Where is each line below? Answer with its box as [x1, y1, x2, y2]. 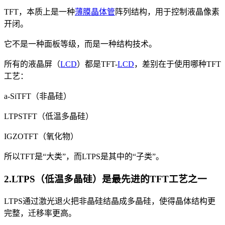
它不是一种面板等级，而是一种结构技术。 [4, 40, 157, 49]
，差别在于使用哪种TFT [134, 60, 221, 69]
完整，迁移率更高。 [4, 208, 76, 217]
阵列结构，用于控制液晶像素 [115, 8, 219, 17]
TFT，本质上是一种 [4, 8, 75, 17]
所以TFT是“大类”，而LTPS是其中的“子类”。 [4, 152, 164, 161]
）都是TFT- [77, 60, 118, 69]
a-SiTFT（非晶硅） [4, 92, 71, 101]
